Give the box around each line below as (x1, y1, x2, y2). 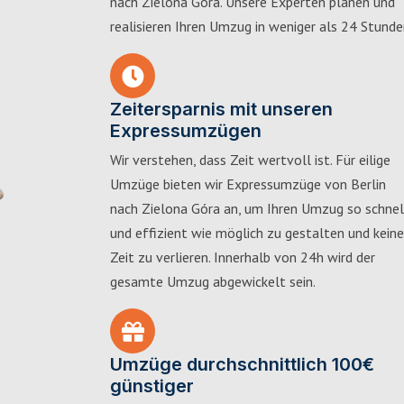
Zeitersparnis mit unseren (110, 98, 333, 120)
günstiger (110, 375, 194, 397)
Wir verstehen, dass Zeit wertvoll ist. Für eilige (110, 151, 390, 169)
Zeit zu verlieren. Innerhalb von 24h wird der (110, 248, 375, 266)
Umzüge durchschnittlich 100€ (110, 353, 374, 375)
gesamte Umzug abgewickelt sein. (110, 272, 316, 290)
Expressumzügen (110, 120, 262, 142)
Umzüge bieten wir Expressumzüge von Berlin (110, 175, 386, 193)
